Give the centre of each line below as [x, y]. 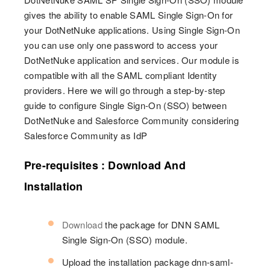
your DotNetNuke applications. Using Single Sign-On [132, 30]
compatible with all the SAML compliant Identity [121, 75]
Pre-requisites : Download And [105, 165]
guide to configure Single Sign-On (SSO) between [126, 105]
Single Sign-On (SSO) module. [124, 240]
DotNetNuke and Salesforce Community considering [132, 120]
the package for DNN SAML [161, 224]
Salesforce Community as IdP [86, 135]
